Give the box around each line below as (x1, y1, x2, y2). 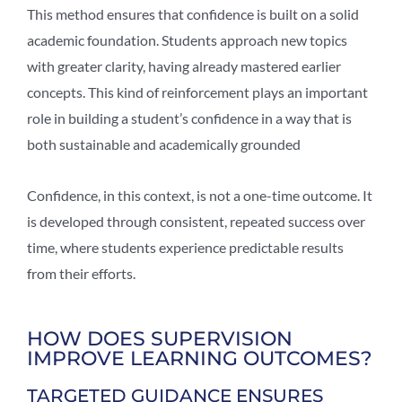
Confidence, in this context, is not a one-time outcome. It (27, 186, 372, 204)
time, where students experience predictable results (27, 238, 344, 256)
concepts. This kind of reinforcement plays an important (27, 83, 368, 100)
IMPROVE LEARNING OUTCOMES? (27, 345, 372, 371)
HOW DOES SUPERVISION (27, 326, 293, 351)
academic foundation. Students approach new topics (27, 31, 347, 48)
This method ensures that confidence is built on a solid (27, 4, 359, 22)
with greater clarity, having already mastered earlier (27, 57, 341, 74)
